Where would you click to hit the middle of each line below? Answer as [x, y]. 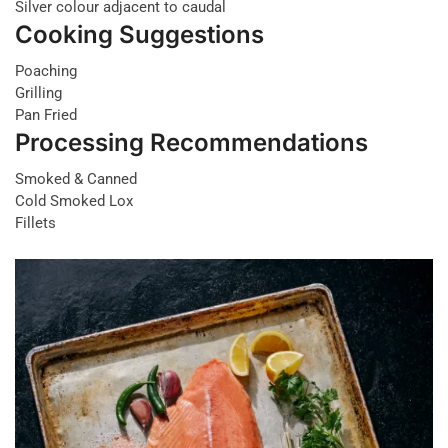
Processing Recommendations [191, 142]
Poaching [46, 70]
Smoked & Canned [76, 178]
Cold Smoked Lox [74, 200]
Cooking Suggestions [139, 34]
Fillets [35, 222]
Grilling [38, 92]
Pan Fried [46, 114]
